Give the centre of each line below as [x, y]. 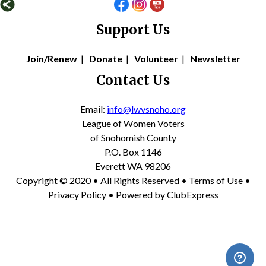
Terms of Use [216, 180]
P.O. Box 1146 [133, 151]
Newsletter [215, 58]
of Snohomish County [133, 137]
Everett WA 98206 [133, 166]
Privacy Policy [77, 194]
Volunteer [156, 58]
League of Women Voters [133, 123]
